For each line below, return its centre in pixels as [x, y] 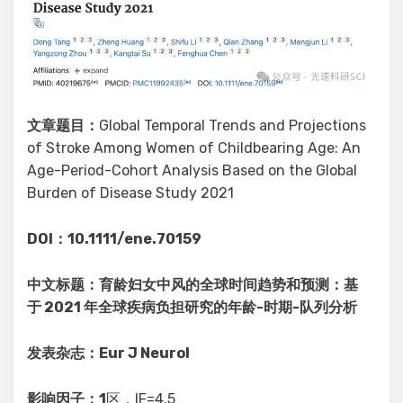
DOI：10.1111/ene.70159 [114, 238]
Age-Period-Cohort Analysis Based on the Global [192, 170]
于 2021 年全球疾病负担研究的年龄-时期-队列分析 [192, 307]
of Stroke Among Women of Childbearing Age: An [194, 148]
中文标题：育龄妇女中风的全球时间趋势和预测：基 [193, 284]
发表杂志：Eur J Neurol [108, 353]
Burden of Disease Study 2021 [130, 193]
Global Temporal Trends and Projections [233, 125]
